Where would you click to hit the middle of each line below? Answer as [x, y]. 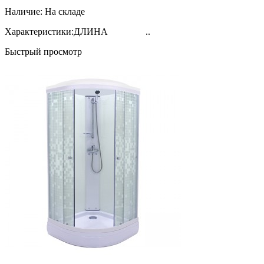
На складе [65, 11]
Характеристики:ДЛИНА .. [77, 31]
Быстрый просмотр [43, 51]
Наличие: [24, 11]
